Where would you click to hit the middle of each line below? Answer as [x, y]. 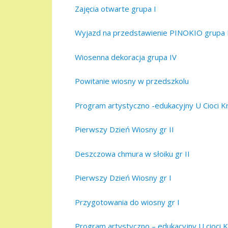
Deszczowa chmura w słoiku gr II [132, 153]
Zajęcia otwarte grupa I [116, 8]
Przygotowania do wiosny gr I [127, 202]
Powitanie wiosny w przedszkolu [132, 81]
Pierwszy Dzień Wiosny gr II [124, 130]
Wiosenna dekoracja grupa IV [126, 57]
